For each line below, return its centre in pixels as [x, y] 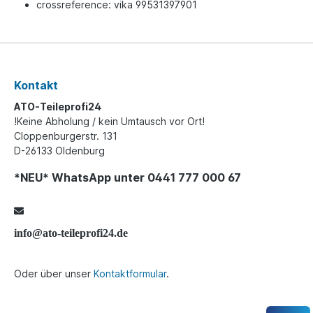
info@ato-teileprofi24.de [71, 233]
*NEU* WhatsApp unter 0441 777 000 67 [128, 177]
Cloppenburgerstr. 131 [66, 136]
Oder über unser [54, 274]
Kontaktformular [130, 274]
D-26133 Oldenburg [59, 151]
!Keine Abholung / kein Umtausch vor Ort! [109, 121]
